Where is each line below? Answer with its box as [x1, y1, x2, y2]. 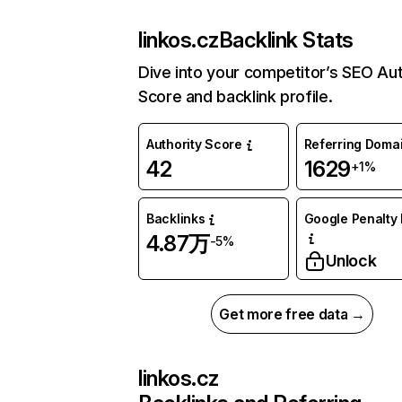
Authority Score [146, 136, 242, 153]
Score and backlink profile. [138, 87, 333, 107]
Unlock [325, 251, 377, 271]
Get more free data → [219, 305, 365, 324]
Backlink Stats [218, 27, 354, 54]
